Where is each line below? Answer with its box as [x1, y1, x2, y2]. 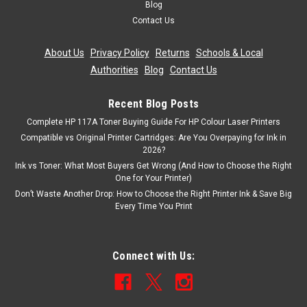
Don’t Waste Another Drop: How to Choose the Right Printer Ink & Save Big [15, 188, 292, 199]
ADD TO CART [126, 56, 181, 68]
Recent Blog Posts [108, 97, 199, 110]
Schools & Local [195, 47, 263, 58]
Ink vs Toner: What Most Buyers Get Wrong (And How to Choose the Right [15, 160, 292, 171]
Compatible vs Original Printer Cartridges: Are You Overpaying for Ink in [21, 132, 286, 143]
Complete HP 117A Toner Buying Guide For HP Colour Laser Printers [27, 116, 280, 127]
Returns [155, 47, 190, 58]
